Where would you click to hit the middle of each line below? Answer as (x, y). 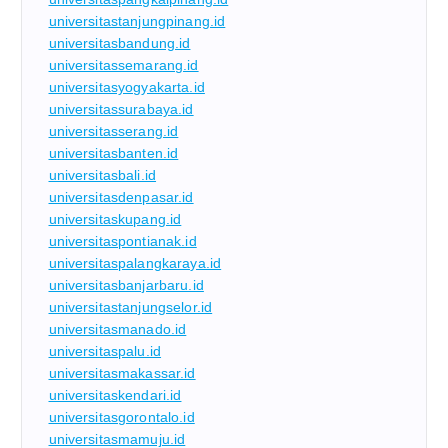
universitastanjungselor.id (130, 306)
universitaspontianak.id (122, 240)
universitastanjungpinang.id (137, 20)
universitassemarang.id (123, 64)
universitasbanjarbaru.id (126, 284)
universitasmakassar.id (122, 372)
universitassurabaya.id (121, 108)
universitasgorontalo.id (121, 416)
